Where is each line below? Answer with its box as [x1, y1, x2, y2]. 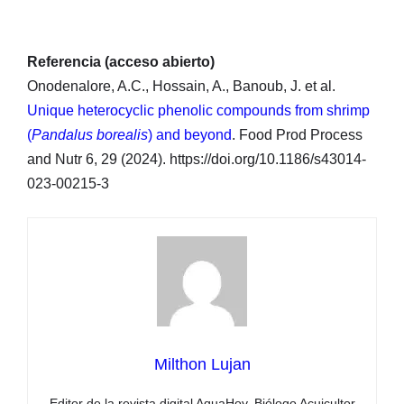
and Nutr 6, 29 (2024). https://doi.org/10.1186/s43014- [27, 151, 366, 167]
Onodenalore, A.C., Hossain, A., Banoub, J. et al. [27, 78, 335, 94]
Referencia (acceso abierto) [27, 53, 215, 69]
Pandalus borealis [32, 126, 148, 142]
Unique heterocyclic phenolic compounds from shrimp [27, 102, 370, 118]
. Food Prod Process [232, 126, 363, 142]
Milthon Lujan [153, 354, 251, 373]
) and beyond [148, 126, 232, 142]
